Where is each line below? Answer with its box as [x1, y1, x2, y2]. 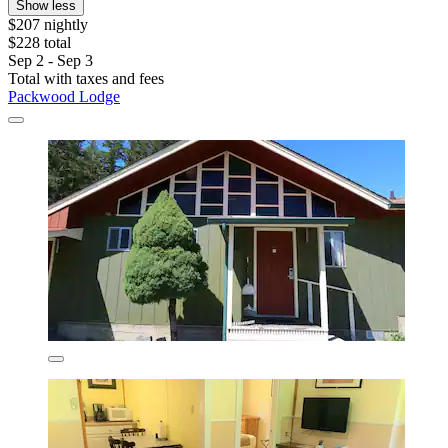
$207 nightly [8, 15, 88, 33]
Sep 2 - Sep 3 [8, 51, 93, 69]
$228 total [8, 33, 71, 51]
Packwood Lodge [8, 87, 120, 105]
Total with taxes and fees [8, 69, 164, 87]
